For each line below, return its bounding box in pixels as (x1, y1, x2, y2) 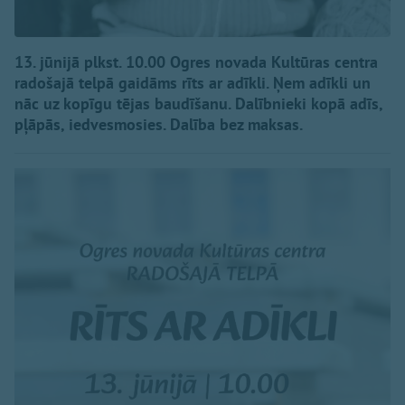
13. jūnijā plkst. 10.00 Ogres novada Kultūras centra (14, 52, 378, 73)
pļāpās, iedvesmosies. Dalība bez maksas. (14, 114, 303, 136)
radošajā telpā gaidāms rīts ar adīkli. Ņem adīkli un (14, 72, 371, 94)
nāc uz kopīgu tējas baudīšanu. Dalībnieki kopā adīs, (14, 93, 382, 115)
